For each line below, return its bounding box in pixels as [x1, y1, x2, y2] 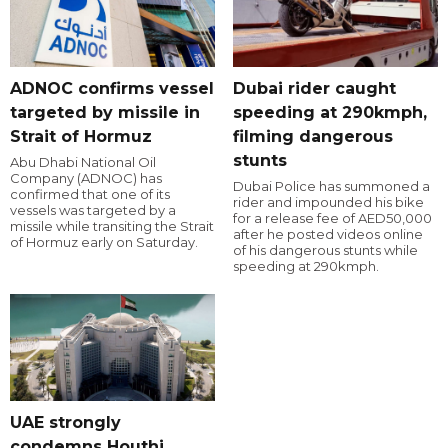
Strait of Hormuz [10, 126, 152, 146]
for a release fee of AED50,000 [232, 209, 432, 226]
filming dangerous [232, 126, 393, 146]
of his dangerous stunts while [232, 241, 418, 258]
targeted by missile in [10, 102, 200, 122]
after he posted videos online [232, 225, 423, 242]
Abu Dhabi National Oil [10, 153, 156, 170]
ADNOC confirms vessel [10, 78, 214, 98]
